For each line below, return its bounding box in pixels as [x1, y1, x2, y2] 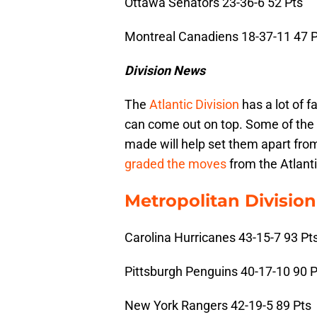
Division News [125, 63, 205, 79]
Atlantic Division [149, 97, 239, 113]
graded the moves [125, 156, 226, 172]
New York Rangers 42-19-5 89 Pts [125, 298, 311, 313]
